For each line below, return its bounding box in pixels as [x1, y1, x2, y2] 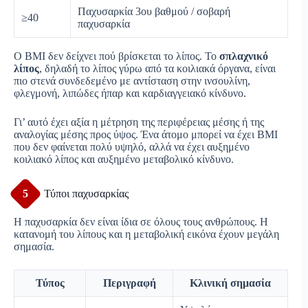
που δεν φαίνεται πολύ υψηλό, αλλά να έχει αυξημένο [14, 140, 250, 153]
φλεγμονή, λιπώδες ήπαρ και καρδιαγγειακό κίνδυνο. [14, 87, 246, 99]
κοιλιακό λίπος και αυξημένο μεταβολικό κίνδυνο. [14, 153, 234, 165]
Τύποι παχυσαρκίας [44, 187, 129, 199]
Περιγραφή [102, 276, 156, 289]
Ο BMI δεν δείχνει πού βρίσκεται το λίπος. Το [14, 49, 219, 62]
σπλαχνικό [219, 49, 268, 62]
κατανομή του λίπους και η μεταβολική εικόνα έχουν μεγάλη [14, 228, 279, 240]
